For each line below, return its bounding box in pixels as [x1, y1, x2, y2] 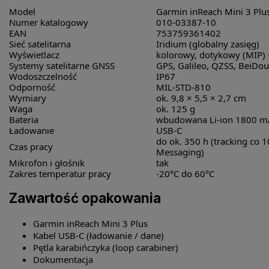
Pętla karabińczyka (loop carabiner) [33, 241, 178, 253]
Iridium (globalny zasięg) [156, 37, 259, 50]
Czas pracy [9, 140, 53, 153]
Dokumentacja [33, 253, 93, 265]
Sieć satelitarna [9, 37, 71, 50]
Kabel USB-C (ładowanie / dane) [33, 229, 164, 241]
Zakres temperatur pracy [9, 167, 111, 180]
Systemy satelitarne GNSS [9, 59, 115, 71]
